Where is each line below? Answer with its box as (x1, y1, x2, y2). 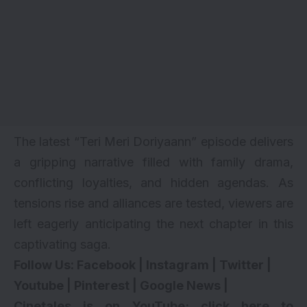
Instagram (146, 257, 209, 272)
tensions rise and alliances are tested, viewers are (14, 195, 293, 210)
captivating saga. (14, 236, 111, 251)
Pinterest (74, 278, 130, 293)
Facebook (77, 257, 136, 272)
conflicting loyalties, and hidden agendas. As (14, 175, 293, 190)
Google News (140, 278, 221, 293)
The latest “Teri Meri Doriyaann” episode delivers (14, 134, 293, 149)
